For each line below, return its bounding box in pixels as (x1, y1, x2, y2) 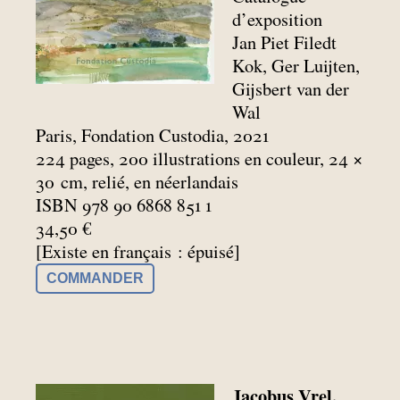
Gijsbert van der (232, 76, 350, 101)
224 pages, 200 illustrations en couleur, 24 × (36, 146, 362, 171)
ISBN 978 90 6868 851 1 (36, 192, 212, 217)
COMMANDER (46, 270, 144, 286)
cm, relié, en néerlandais (61, 169, 238, 194)
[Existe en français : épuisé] (36, 238, 240, 263)
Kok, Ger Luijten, (232, 53, 361, 78)
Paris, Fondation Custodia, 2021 (36, 122, 269, 147)
